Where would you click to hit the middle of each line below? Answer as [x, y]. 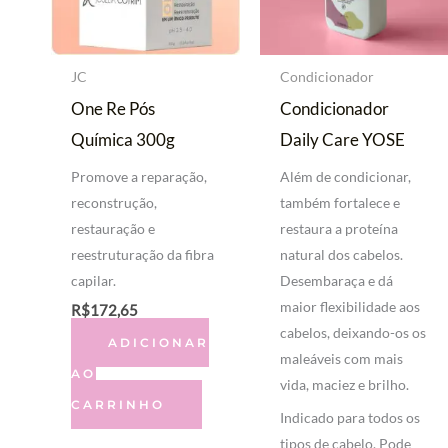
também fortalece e [339, 202]
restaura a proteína [338, 228]
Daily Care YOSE [342, 140]
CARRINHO [118, 404]
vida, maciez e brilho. [344, 384]
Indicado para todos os [349, 417]
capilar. [94, 280]
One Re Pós [113, 109]
